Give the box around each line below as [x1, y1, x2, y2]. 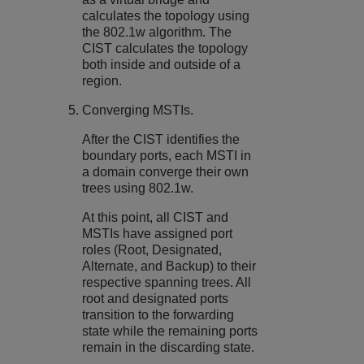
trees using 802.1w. [82, 180, 194, 195]
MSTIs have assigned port [82, 226, 233, 240]
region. [82, 73, 123, 88]
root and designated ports [82, 291, 229, 305]
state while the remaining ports [82, 323, 258, 338]
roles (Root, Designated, [82, 242, 223, 257]
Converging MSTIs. [82, 102, 194, 117]
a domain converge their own [82, 164, 249, 179]
